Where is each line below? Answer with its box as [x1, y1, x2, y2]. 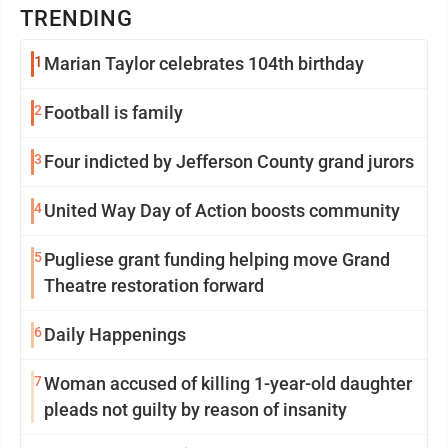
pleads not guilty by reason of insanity [44, 399, 347, 420]
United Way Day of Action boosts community [44, 200, 400, 221]
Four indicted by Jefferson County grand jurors [44, 151, 414, 172]
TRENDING [20, 6, 134, 31]
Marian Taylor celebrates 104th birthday [44, 53, 364, 74]
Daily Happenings [44, 324, 186, 345]
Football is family [44, 102, 183, 123]
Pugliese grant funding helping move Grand [44, 249, 390, 270]
